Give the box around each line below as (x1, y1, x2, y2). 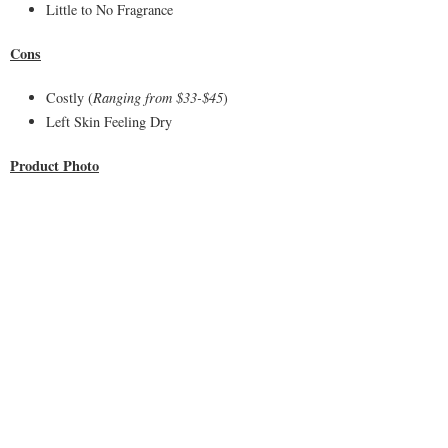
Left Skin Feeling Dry (46, 111, 172, 131)
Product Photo (10, 154, 99, 176)
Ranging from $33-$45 (93, 88, 223, 108)
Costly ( (46, 88, 93, 108)
